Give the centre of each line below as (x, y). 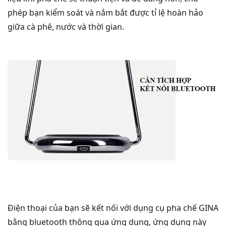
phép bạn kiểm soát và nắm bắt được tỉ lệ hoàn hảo (105, 12)
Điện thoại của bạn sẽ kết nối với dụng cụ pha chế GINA (113, 208)
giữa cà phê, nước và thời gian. (66, 26)
